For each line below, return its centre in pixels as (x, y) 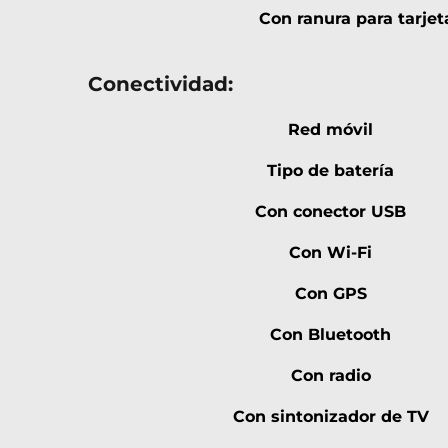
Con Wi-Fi (330, 253)
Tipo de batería (330, 171)
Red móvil (330, 130)
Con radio (330, 376)
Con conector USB (330, 212)
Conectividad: (160, 84)
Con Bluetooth (330, 335)
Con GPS (330, 294)
